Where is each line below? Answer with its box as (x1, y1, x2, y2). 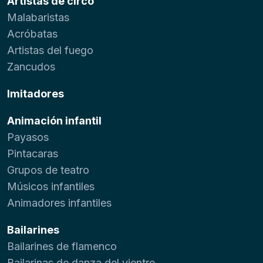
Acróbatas (7, 27, 58, 40)
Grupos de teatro (7, 163, 89, 176)
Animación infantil (7, 114, 102, 127)
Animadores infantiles (7, 196, 112, 209)
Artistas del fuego (7, 43, 93, 56)
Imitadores (7, 87, 64, 100)
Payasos (7, 130, 49, 143)
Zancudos (7, 60, 55, 73)
